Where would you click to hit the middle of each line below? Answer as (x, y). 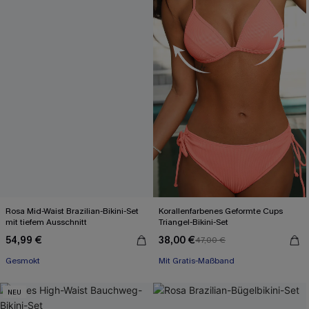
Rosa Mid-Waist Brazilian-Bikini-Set (72, 211)
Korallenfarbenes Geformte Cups (221, 211)
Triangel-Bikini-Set (193, 222)
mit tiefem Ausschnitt (46, 222)
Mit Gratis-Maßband (197, 261)
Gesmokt (23, 261)
